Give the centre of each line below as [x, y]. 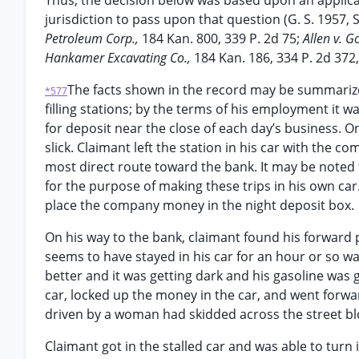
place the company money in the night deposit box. [200, 205]
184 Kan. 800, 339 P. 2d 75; [222, 38]
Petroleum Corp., [93, 38]
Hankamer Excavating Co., [119, 58]
